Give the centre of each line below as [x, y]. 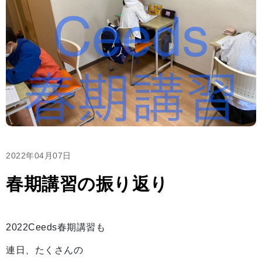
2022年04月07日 [39, 156]
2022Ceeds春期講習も [56, 227]
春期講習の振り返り [87, 184]
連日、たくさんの [45, 250]
